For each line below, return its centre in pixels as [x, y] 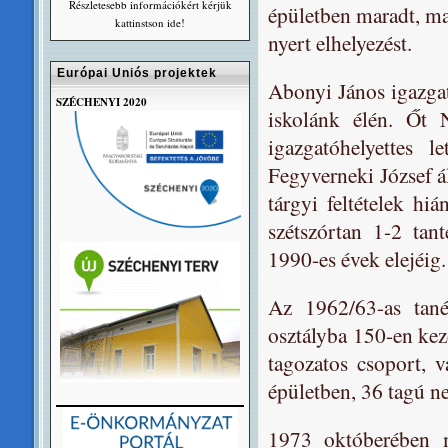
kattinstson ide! [150, 22]
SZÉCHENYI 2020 [101, 102]
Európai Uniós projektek [137, 73]
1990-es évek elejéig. [357, 258]
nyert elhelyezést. [340, 42]
